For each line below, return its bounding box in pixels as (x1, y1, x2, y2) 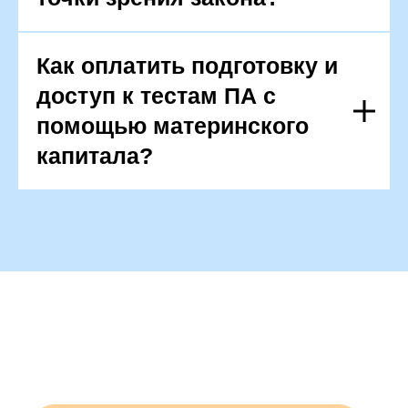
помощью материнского (36, 113, 309, 139)
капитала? (36, 143, 153, 169)
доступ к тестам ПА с (36, 83, 276, 109)
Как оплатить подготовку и (36, 53, 338, 79)
